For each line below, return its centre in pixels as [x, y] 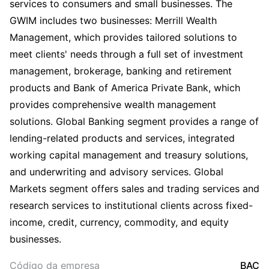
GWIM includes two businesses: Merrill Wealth [113, 20]
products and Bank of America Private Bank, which [125, 88]
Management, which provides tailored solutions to [123, 37]
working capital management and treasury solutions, [129, 155]
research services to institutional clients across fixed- [131, 205]
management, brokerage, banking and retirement [121, 71]
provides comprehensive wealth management [113, 104]
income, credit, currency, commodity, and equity [119, 222]
